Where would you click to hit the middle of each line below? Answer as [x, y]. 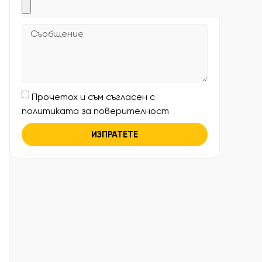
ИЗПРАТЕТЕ [115, 134]
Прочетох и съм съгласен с [93, 97]
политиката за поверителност [95, 111]
